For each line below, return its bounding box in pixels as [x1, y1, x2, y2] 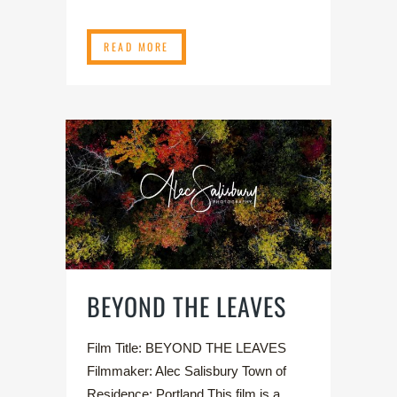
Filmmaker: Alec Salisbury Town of [87, 362, 286, 378]
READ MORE [104, 39, 169, 55]
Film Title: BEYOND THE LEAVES [87, 339, 286, 355]
